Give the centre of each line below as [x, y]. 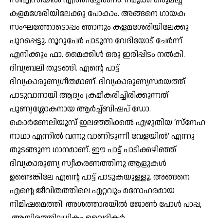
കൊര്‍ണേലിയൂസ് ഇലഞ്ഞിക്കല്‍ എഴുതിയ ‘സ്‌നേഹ [108, 123]
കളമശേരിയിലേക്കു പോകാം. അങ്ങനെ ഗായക [98, 14]
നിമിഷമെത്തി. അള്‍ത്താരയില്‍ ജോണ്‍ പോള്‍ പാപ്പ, [106, 205]
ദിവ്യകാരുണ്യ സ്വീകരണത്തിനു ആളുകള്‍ [88, 164]
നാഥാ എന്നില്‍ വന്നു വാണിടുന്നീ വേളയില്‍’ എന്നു [102, 136]
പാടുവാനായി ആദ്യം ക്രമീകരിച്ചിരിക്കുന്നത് [89, 96]
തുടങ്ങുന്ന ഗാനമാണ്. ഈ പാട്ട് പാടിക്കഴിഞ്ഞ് [93, 150]
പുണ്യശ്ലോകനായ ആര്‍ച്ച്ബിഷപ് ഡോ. [80, 109]
